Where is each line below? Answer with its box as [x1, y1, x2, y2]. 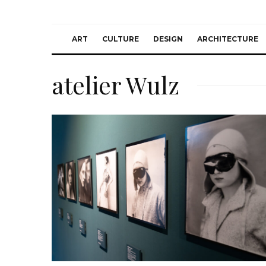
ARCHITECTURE [197, 34, 258, 43]
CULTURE [102, 34, 139, 43]
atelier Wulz [52, 69, 179, 100]
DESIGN [153, 34, 183, 43]
